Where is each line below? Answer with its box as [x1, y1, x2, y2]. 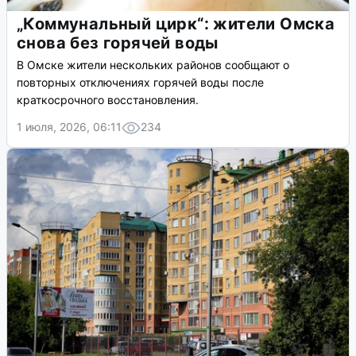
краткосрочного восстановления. [17, 93, 199, 107]
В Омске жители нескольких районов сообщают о [17, 58, 289, 72]
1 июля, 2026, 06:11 [17, 120, 122, 134]
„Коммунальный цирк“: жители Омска [17, 14, 335, 34]
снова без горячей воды [17, 33, 219, 53]
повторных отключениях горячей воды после [17, 75, 264, 90]
